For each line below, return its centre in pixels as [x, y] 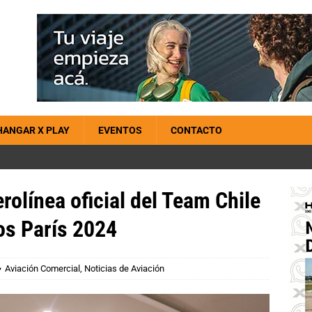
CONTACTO [196, 130]
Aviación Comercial [42, 268]
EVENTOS [120, 130]
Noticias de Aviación [124, 268]
